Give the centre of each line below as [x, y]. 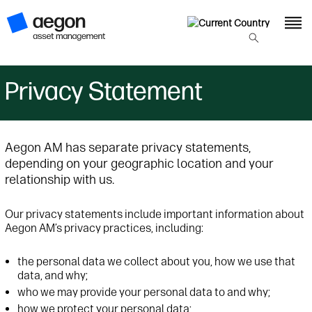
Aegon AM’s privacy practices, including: [104, 228]
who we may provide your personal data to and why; [144, 292]
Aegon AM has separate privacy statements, [128, 148]
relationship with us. [60, 180]
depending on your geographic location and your [139, 164]
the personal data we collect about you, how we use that [156, 262]
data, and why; [53, 276]
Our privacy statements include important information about [155, 214]
